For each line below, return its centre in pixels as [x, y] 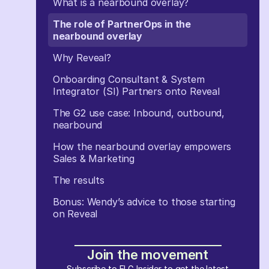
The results [78, 180]
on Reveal [77, 214]
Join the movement [148, 255]
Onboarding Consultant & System [128, 79]
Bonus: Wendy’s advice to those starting [144, 202]
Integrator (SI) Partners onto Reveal [136, 91]
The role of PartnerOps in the [122, 24]
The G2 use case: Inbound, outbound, [139, 113]
